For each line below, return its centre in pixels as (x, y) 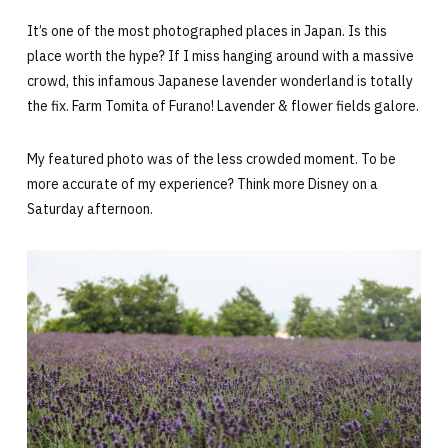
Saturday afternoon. (89, 209)
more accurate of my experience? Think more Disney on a (202, 184)
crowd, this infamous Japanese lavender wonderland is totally (219, 81)
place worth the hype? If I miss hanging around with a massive (220, 56)
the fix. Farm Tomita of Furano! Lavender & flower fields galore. (222, 106)
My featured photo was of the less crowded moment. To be (211, 159)
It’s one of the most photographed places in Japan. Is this (206, 31)
